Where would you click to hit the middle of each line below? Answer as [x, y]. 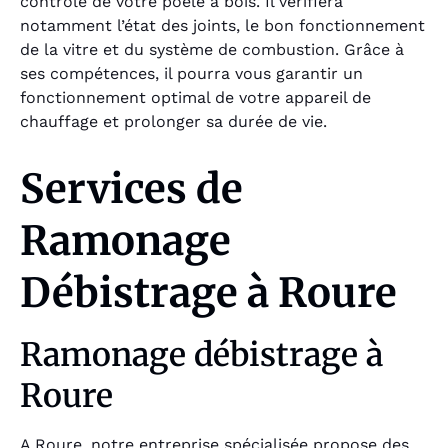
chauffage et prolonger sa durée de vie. [173, 122]
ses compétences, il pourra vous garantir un [191, 74]
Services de [131, 189]
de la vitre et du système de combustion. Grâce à [212, 50]
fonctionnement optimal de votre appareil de [195, 98]
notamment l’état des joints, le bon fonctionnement [222, 26]
